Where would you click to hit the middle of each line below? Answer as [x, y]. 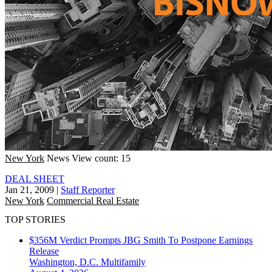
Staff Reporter [88, 189]
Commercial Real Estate [93, 200]
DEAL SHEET [35, 178]
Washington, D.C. [65, 262]
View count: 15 [101, 158]
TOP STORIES [35, 220]
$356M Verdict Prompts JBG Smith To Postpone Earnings [141, 240]
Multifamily [123, 262]
